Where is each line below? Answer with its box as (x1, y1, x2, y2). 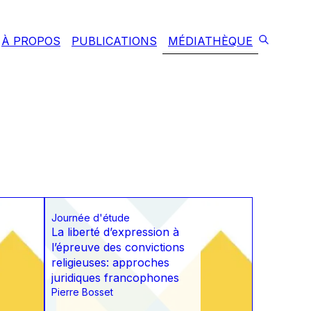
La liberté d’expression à (51, 225, 179, 239)
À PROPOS (1, 34, 60, 48)
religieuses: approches (51, 255, 169, 270)
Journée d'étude (51, 212, 130, 224)
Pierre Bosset (51, 286, 113, 299)
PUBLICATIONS (72, 34, 157, 48)
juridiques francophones (51, 271, 179, 285)
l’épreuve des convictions (51, 240, 185, 255)
